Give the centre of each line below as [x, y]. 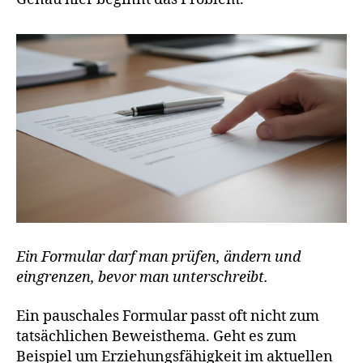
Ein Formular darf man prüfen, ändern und [158, 258]
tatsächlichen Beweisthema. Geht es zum [156, 336]
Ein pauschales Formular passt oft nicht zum [168, 316]
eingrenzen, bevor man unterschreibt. [142, 278]
